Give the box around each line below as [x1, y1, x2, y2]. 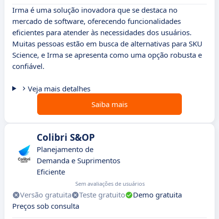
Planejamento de [37, 144, 93, 154]
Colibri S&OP [37, 131, 95, 144]
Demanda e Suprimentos [37, 155, 120, 166]
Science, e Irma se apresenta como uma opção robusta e [12, 50, 202, 60]
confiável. [12, 61, 44, 71]
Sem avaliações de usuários [75, 180, 145, 188]
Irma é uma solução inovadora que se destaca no [12, 5, 177, 15]
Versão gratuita [20, 190, 71, 200]
